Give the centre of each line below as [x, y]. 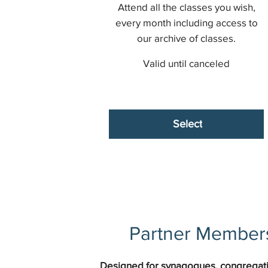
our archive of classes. [187, 38]
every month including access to [186, 22]
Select [188, 124]
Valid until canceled [187, 63]
